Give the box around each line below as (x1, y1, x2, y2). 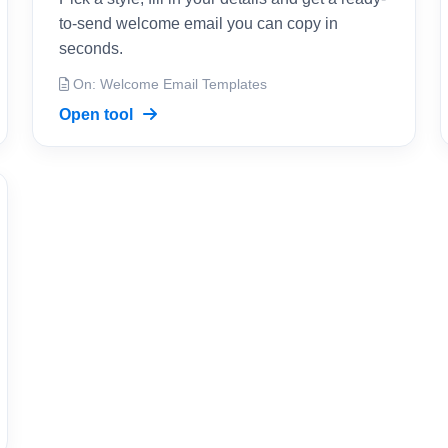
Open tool (59, 106, 137, 123)
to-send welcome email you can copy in (59, 15, 338, 32)
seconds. (59, 40, 123, 57)
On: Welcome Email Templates (69, 77, 267, 92)
